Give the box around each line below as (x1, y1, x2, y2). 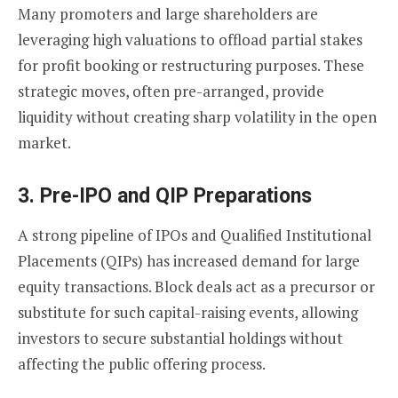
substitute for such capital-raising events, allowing (18, 302, 358, 323)
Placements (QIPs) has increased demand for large (18, 251, 360, 272)
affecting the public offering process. (18, 354, 266, 375)
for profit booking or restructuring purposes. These (18, 55, 364, 76)
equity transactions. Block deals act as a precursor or (18, 276, 375, 298)
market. (18, 132, 71, 154)
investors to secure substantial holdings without (18, 328, 343, 349)
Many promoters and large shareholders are (18, 4, 318, 25)
